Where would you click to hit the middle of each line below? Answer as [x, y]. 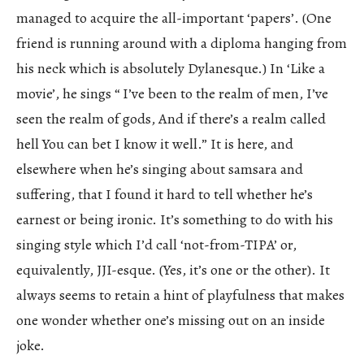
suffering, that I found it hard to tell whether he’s [165, 194]
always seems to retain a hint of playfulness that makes [180, 295]
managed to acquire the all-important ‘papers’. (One [174, 17]
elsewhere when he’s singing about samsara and [160, 169]
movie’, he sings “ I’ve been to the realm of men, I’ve [172, 93]
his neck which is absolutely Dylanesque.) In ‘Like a [171, 68]
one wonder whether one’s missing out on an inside [171, 320]
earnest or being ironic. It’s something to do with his [175, 219]
